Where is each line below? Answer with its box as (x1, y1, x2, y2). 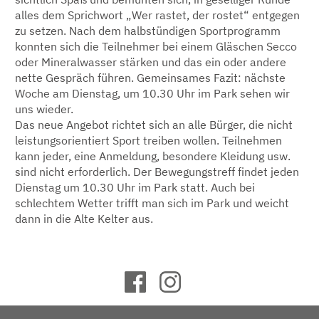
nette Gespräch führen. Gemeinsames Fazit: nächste (15, 70, 286, 85)
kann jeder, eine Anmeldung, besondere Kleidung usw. (15, 148, 291, 163)
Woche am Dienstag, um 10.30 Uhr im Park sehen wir (15, 85, 290, 100)
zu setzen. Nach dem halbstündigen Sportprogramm (15, 23, 281, 38)
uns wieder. (15, 101, 73, 116)
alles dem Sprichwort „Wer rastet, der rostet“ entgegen (15, 7, 300, 22)
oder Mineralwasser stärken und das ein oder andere (15, 54, 286, 69)
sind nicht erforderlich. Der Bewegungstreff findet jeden (15, 164, 299, 179)
